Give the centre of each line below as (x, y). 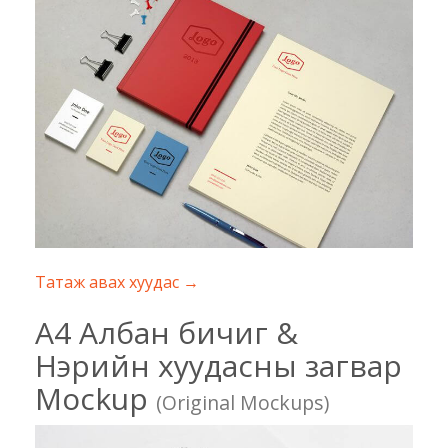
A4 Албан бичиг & (166, 333)
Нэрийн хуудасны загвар (218, 366)
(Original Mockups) (242, 403)
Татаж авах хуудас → (117, 282)
